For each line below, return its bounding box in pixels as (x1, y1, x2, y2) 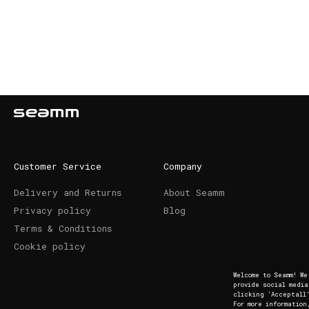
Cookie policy (14, 240, 86, 252)
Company (163, 160, 203, 172)
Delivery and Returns (14, 186, 121, 199)
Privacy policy (14, 204, 91, 217)
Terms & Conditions (14, 222, 112, 235)
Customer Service (14, 160, 101, 172)
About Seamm (163, 186, 226, 199)
